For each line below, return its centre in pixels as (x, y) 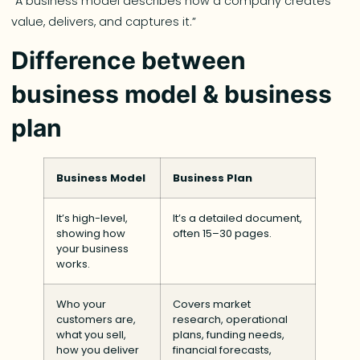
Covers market (212, 305)
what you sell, (92, 335)
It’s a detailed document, (238, 219)
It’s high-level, (92, 219)
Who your (82, 305)
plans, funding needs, (229, 335)
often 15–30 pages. (223, 234)
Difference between (129, 61)
